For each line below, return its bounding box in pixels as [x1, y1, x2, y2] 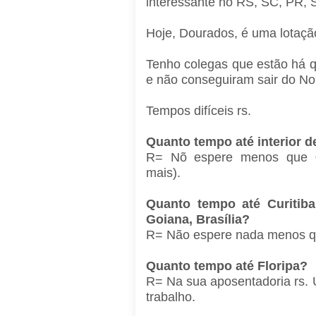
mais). [146, 166, 184, 181]
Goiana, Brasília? [146, 212, 253, 227]
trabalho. [146, 290, 199, 305]
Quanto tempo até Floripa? [146, 259, 311, 274]
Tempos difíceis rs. [146, 104, 255, 119]
